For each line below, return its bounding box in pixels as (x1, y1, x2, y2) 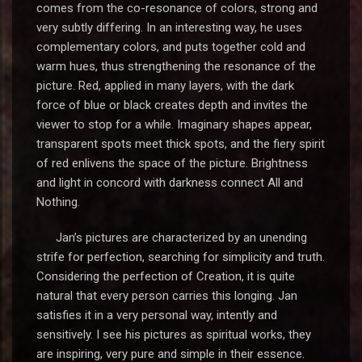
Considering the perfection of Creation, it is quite (36, 269, 295, 284)
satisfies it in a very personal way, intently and (36, 308, 277, 322)
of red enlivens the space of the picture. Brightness (36, 156, 308, 170)
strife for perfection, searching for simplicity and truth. (36, 250, 325, 264)
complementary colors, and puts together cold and (36, 40, 305, 54)
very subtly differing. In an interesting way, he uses (36, 20, 302, 35)
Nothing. (36, 195, 80, 209)
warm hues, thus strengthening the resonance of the (36, 59, 316, 74)
